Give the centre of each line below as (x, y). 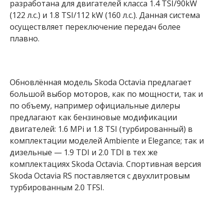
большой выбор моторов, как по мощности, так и (106, 94)
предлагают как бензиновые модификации (93, 117)
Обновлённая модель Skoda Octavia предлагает (101, 82)
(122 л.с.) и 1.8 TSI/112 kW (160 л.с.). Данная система (105, 15)
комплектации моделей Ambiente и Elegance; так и (107, 140)
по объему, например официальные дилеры (95, 105)
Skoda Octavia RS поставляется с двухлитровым (100, 175)
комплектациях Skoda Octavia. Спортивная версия (105, 164)
